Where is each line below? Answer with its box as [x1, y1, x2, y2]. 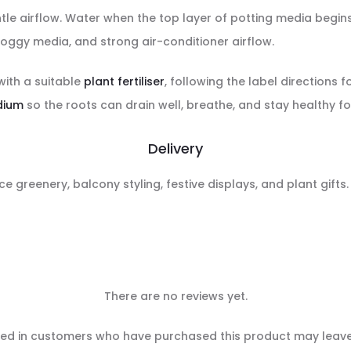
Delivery [148, 139, 203, 158]
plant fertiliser [84, 74, 165, 89]
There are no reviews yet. [103, 288, 248, 304]
